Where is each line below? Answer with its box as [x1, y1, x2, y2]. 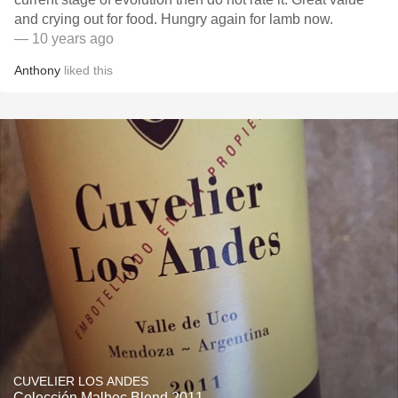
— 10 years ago [14, 31, 114, 46]
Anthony [14, 63, 60, 77]
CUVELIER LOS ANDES [13, 374, 148, 388]
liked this [60, 63, 113, 77]
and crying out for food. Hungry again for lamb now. [14, 12, 333, 27]
